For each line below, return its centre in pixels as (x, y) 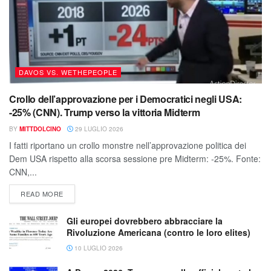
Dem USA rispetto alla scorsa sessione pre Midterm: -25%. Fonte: (135, 158)
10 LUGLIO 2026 (98, 248)
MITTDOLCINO (40, 129)
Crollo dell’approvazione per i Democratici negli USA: (126, 99)
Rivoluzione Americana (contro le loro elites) (158, 232)
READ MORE (42, 193)
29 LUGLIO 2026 (98, 129)
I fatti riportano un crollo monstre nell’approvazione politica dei (128, 145)
